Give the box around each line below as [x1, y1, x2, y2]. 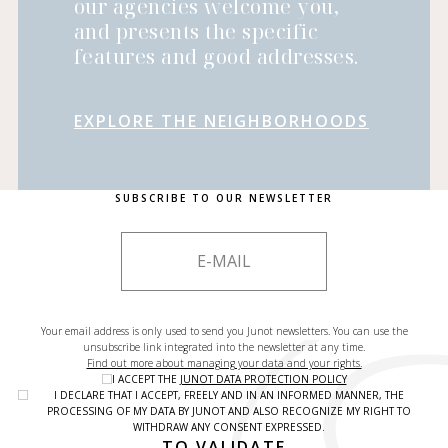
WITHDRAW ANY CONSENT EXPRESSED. [133, 420, 325, 435]
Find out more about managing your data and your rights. [86, 356, 362, 371]
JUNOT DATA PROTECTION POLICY [179, 372, 347, 387]
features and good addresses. [73, 43, 359, 70]
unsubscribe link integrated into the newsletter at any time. [83, 340, 365, 355]
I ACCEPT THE [111, 372, 180, 387]
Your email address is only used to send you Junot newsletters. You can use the [40, 324, 408, 339]
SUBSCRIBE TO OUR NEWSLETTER [115, 191, 333, 205]
